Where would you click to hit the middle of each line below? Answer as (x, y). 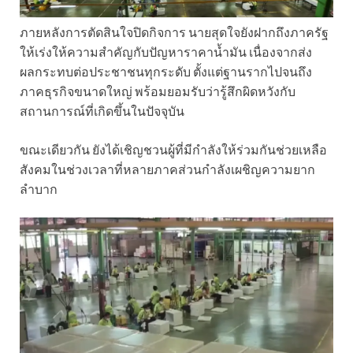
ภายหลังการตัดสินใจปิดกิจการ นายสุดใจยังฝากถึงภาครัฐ (174, 32)
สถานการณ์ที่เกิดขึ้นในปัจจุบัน (102, 111)
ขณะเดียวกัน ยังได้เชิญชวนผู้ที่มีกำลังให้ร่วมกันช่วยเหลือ (173, 150)
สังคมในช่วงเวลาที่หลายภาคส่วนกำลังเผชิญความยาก (167, 169)
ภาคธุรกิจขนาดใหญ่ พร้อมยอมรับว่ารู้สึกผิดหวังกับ (158, 91)
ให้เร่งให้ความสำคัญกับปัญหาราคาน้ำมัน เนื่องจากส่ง (166, 52)
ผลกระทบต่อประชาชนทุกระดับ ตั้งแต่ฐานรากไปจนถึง (166, 72)
